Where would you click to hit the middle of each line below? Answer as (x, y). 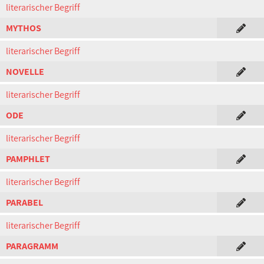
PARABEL (24, 202)
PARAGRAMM (32, 246)
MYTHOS (24, 28)
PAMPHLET (28, 159)
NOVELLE (25, 72)
